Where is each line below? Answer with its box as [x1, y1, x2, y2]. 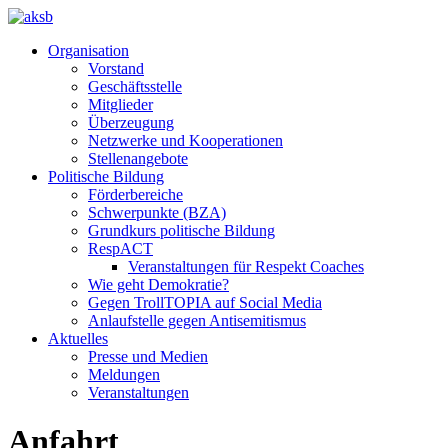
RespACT [88, 240, 153, 257]
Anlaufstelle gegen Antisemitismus [88, 312, 306, 329]
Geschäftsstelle [88, 78, 182, 95]
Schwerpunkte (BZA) [88, 204, 226, 221]
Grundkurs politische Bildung [88, 222, 275, 239]
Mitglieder [88, 96, 153, 113]
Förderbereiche [88, 186, 183, 203]
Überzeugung [88, 114, 174, 131]
